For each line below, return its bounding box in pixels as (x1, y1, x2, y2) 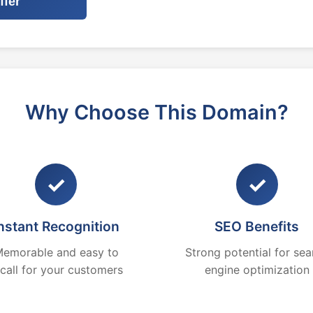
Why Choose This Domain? (24, 100, 289, 124)
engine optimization (204, 263, 310, 277)
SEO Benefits (214, 218, 300, 235)
